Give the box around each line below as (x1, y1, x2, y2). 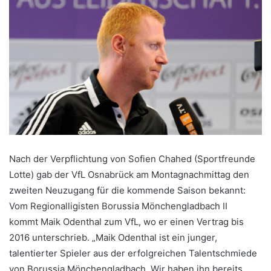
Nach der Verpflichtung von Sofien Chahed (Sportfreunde (9, 153, 255, 165)
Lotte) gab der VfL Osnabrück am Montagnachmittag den (9, 169, 249, 181)
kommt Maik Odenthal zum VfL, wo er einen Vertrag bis (9, 216, 244, 228)
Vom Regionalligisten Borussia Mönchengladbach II (9, 200, 227, 212)
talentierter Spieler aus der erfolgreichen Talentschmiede (9, 247, 257, 260)
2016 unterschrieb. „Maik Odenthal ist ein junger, (9, 232, 217, 244)
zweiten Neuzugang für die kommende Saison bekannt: (9, 184, 246, 197)
